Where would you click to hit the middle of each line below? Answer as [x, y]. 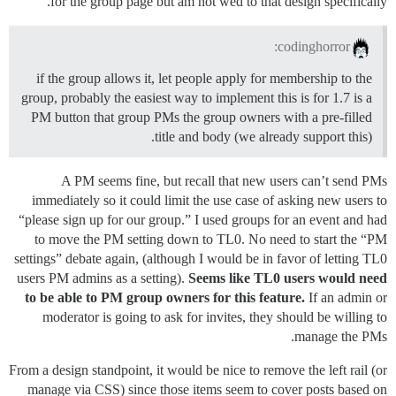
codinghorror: [314, 46]
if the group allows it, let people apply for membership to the [204, 78]
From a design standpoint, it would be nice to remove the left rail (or [198, 369]
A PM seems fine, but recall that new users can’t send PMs [224, 180]
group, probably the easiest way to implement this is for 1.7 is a [197, 97]
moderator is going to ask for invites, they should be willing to [215, 316]
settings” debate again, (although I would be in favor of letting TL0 [201, 258]
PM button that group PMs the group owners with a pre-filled [202, 117]
